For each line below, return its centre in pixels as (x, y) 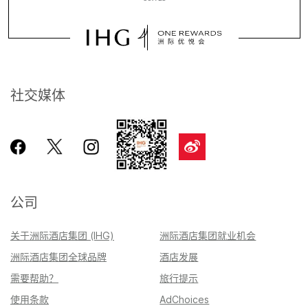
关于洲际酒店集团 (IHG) (62, 236)
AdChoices (185, 300)
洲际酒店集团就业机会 (208, 236)
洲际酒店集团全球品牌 (58, 257)
